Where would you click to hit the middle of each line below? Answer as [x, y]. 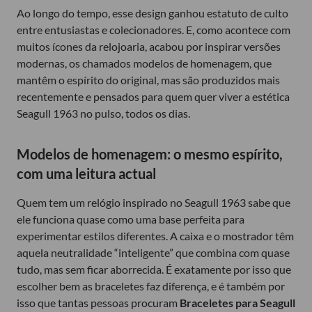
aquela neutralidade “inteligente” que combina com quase [153, 252]
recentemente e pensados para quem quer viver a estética [153, 96]
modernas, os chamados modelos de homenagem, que [144, 63]
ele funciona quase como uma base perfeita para [131, 219]
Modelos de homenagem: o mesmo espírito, [150, 154]
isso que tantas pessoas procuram [98, 302]
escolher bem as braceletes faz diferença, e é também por [151, 286]
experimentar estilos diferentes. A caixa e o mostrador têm [155, 235]
